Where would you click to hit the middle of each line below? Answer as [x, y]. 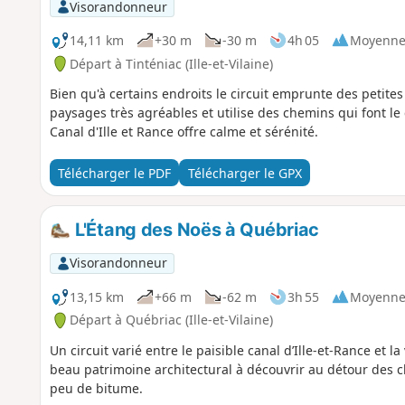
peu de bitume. [96, 389]
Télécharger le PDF [114, 173]
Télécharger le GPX [245, 173]
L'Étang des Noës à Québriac [195, 230]
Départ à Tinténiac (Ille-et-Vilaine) [171, 63]
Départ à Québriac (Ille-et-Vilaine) [171, 320]
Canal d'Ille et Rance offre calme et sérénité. [184, 132]
